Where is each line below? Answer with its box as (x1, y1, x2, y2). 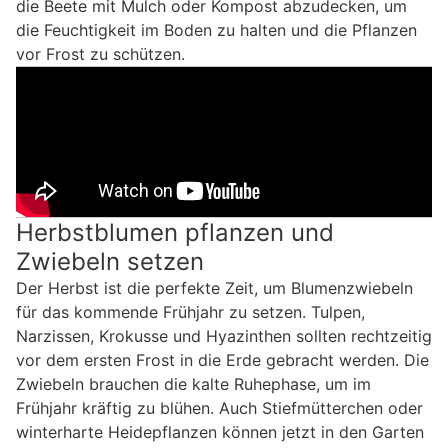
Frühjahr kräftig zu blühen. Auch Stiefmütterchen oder (16, 397, 423, 418)
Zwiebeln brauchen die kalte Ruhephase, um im (16, 373, 371, 394)
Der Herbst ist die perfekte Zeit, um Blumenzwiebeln (16, 277, 413, 298)
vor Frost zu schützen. (16, 43, 185, 64)
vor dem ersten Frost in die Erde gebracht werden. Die (16, 349, 429, 370)
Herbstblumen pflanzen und (16, 217, 334, 247)
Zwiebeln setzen (16, 246, 204, 276)
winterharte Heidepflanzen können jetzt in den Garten (16, 421, 424, 442)
